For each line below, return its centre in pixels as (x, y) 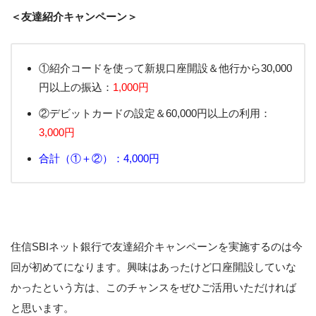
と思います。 (42, 308)
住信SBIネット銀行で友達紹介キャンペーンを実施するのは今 (157, 246)
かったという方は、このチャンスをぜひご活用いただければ (153, 287)
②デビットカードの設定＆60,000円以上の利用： (155, 114)
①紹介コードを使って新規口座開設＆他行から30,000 (165, 68)
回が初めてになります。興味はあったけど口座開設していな (153, 267)
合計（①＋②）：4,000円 (99, 159)
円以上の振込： (76, 87)
